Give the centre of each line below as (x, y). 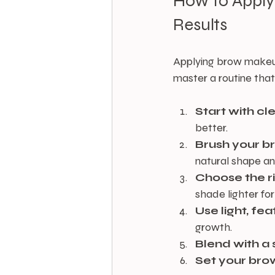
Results (200, 25)
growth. (214, 227)
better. (211, 128)
